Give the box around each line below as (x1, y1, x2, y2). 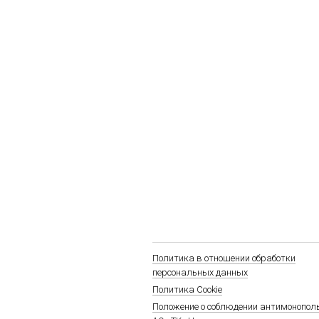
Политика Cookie (152, 284, 222, 295)
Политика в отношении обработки (152, 253, 296, 263)
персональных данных (152, 267, 248, 278)
